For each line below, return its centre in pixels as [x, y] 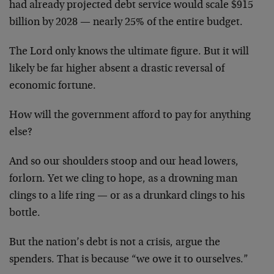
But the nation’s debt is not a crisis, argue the [115, 243]
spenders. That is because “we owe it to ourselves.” [129, 260]
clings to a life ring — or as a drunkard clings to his [127, 196]
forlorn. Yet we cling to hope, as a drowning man [123, 179]
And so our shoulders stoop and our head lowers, [124, 162]
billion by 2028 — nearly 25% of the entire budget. [126, 22]
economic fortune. [53, 86]
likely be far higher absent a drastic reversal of [117, 69]
